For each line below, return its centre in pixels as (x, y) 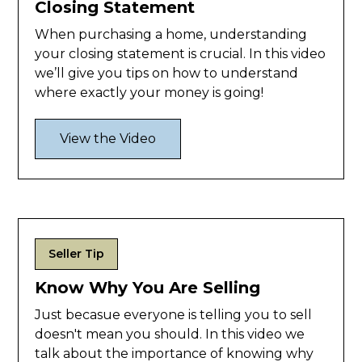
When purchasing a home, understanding (171, 35)
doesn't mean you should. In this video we (170, 335)
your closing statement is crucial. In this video (181, 54)
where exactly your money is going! (149, 93)
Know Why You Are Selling (148, 288)
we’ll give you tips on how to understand (167, 74)
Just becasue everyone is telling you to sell (174, 315)
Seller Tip (77, 254)
